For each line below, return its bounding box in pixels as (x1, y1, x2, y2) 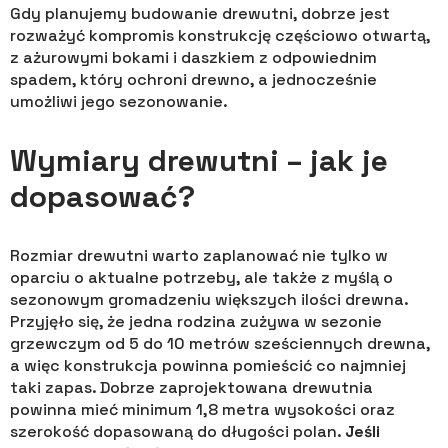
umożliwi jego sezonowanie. (10, 91, 228, 113)
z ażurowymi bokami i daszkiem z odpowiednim (10, 47, 377, 69)
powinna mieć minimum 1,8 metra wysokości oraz (10, 399, 395, 421)
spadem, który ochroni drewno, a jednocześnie (10, 69, 377, 91)
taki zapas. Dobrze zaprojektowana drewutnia (10, 377, 373, 399)
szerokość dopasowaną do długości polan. (10, 421, 345, 443)
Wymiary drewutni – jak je (10, 141, 388, 181)
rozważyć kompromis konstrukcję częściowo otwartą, (10, 25, 430, 47)
